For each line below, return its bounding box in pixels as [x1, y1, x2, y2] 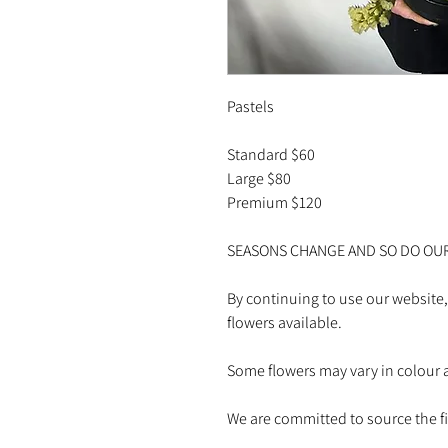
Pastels [227, 95, 274, 117]
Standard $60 [227, 143, 315, 165]
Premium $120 [227, 191, 322, 213]
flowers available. [227, 311, 342, 333]
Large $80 [227, 167, 291, 189]
